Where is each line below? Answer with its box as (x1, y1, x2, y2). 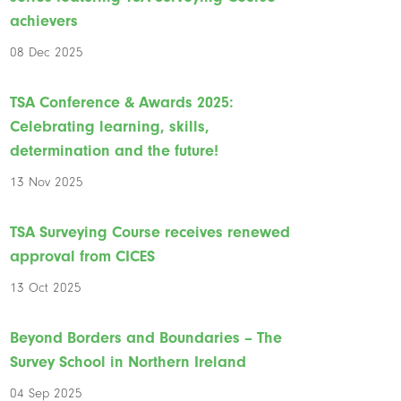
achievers (10, 11, 79, 30)
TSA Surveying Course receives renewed (10, 222, 291, 242)
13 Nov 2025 (10, 174, 84, 190)
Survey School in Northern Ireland (10, 352, 247, 371)
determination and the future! (10, 141, 219, 160)
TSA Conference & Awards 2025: (10, 92, 235, 112)
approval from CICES (10, 246, 156, 266)
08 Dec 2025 (10, 44, 84, 60)
